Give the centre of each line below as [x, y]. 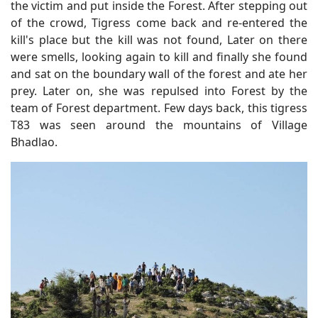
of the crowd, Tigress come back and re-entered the [159, 22]
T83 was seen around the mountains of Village [159, 125]
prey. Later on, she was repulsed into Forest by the [159, 91]
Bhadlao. [34, 142]
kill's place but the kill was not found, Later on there [159, 39]
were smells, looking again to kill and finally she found [159, 56]
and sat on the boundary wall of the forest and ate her [159, 73]
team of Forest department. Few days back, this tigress [159, 108]
